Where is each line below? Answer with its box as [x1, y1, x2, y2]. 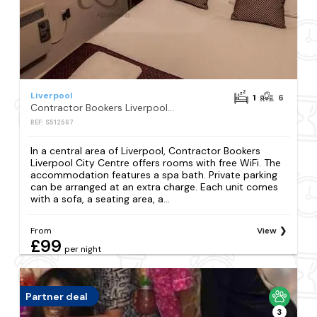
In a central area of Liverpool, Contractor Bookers [30, 144, 261, 158]
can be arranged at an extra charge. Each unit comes [30, 180, 279, 194]
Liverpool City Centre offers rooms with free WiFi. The [30, 156, 282, 170]
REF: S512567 [30, 118, 74, 127]
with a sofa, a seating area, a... [30, 192, 171, 206]
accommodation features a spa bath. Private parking [30, 168, 278, 182]
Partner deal [25, 289, 88, 303]
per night [64, 243, 102, 255]
